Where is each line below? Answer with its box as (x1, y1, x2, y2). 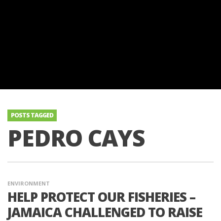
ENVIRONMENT (7, 180, 50, 187)
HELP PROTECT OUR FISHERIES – (7, 188, 195, 206)
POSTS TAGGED (11, 111, 53, 119)
